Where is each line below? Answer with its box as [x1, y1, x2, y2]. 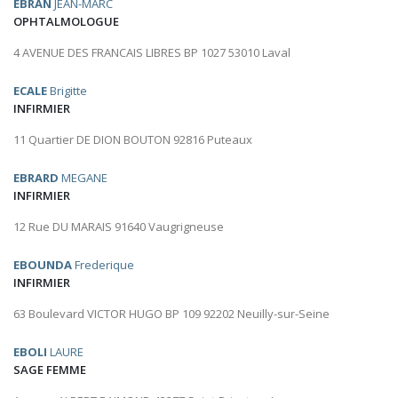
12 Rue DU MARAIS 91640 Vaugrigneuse [13, 219, 224, 235]
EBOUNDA [13, 257, 72, 274]
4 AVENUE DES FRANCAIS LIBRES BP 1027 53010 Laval [13, 44, 291, 61]
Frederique [72, 257, 134, 274]
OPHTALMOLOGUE [13, 13, 119, 30]
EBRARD [13, 170, 59, 187]
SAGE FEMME [13, 362, 86, 378]
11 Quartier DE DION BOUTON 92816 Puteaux [13, 131, 252, 148]
